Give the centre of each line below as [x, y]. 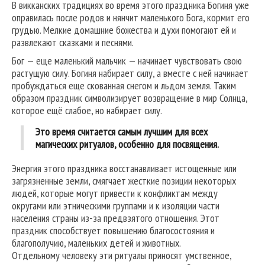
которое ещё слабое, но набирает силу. [87, 111]
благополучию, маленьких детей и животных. [96, 243]
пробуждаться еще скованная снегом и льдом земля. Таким [124, 86]
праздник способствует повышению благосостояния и [113, 231]
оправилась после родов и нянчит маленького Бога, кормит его [131, 18]
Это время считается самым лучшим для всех [122, 132]
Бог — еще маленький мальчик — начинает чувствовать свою [127, 61]
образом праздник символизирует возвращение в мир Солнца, [130, 98]
